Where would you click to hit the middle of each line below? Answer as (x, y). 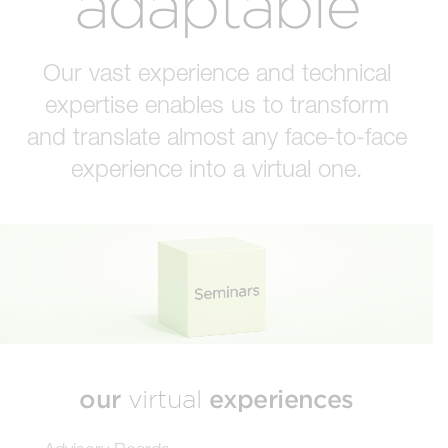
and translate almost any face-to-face (216, 135)
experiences (277, 399)
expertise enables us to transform (216, 103)
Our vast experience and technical (216, 71)
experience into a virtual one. (216, 167)
